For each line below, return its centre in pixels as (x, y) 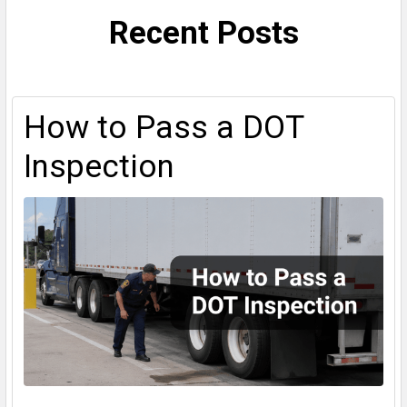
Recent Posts (203, 34)
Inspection (99, 167)
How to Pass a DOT (164, 128)
